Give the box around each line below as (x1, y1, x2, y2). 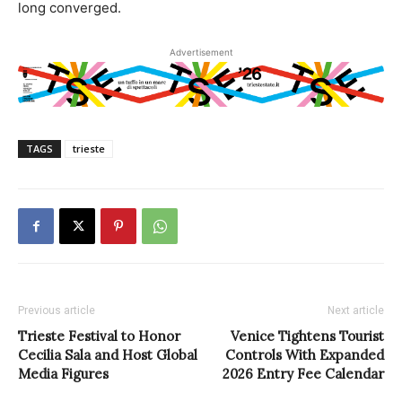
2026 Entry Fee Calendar (223, 365, 384, 383)
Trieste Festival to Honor (18, 328, 180, 345)
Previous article (18, 304, 95, 318)
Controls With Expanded (225, 346, 384, 364)
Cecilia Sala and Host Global (18, 346, 197, 364)
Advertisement (169, 46, 233, 57)
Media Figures (18, 365, 109, 383)
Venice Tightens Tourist (231, 328, 384, 345)
